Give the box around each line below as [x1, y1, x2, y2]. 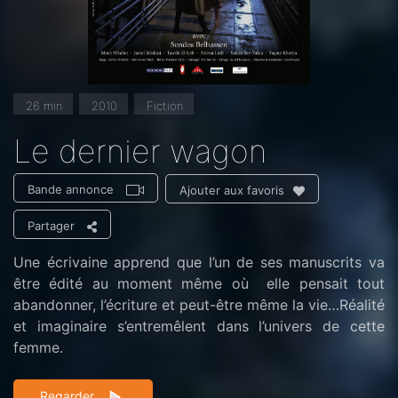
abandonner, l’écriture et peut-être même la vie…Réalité [13, 296, 385, 314]
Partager [28, 219, 75, 234]
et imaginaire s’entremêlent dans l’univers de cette [13, 317, 385, 336]
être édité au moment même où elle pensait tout [13, 275, 385, 293]
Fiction [147, 99, 183, 114]
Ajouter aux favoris [179, 183, 284, 198]
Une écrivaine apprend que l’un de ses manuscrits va [13, 253, 385, 272]
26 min [26, 99, 62, 114]
